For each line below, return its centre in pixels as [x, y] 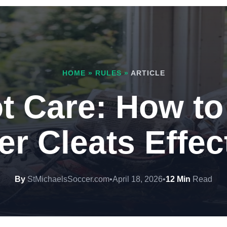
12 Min [178, 179]
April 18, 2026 [138, 179]
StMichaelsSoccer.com [67, 179]
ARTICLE [148, 73]
